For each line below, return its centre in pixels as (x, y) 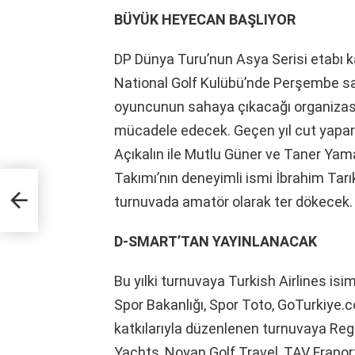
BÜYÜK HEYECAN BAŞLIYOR (205, 19)
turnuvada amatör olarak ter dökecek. (233, 201)
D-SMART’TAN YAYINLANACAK (216, 241)
